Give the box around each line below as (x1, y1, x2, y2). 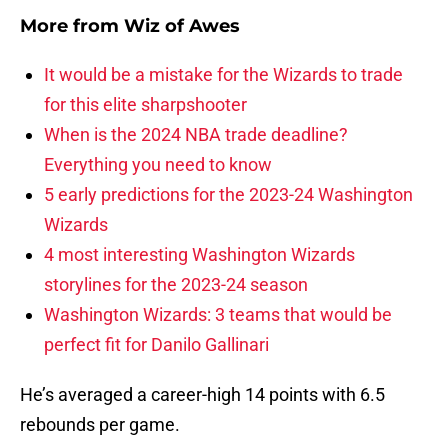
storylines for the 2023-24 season (44, 274, 308, 296)
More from (20, 15, 124, 38)
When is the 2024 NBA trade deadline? (44, 124, 348, 146)
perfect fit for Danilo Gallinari (44, 334, 269, 356)
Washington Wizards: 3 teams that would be (44, 304, 392, 326)
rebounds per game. (20, 414, 180, 436)
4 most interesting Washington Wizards (44, 244, 355, 266)
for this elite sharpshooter (44, 94, 247, 116)
